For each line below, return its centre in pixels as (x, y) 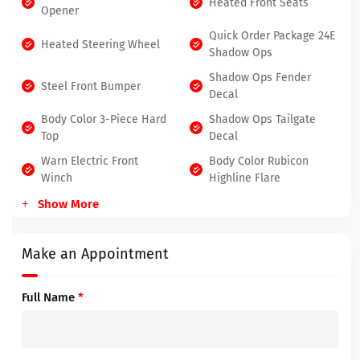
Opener (60, 11)
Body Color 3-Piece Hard (104, 119)
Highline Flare (245, 178)
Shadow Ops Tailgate (262, 119)
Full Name (50, 297)
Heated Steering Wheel (100, 44)
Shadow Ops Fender (260, 78)
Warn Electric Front (90, 161)
